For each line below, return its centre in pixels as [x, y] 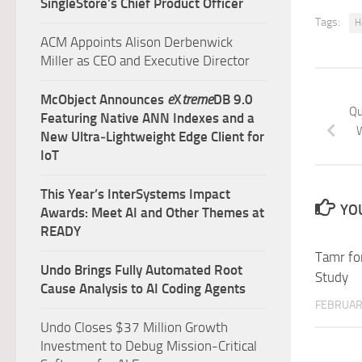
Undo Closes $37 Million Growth [134, 327]
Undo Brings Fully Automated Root [141, 270]
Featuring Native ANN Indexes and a [147, 118]
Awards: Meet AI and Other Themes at [152, 213]
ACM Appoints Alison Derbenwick [137, 42]
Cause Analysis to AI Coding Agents [143, 288]
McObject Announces [104, 99]
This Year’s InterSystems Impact [135, 194]
